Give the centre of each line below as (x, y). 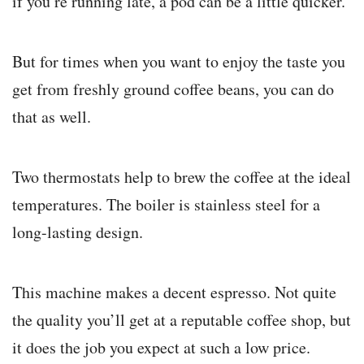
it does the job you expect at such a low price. (161, 348)
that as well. (52, 117)
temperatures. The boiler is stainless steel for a (166, 205)
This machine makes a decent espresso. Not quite (174, 292)
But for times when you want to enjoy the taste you (179, 62)
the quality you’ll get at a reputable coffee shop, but (182, 320)
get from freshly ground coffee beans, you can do (173, 89)
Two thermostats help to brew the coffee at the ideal (182, 177)
